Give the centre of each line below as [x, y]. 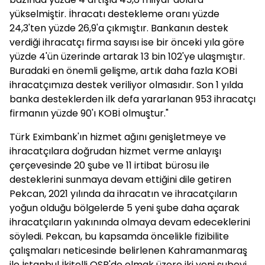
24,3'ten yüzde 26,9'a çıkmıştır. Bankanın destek [119, 28]
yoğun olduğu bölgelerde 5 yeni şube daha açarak [125, 208]
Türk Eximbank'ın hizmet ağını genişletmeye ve [118, 137]
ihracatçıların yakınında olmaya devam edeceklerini [130, 222]
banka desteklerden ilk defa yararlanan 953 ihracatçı [132, 99]
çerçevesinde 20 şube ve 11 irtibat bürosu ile [109, 165]
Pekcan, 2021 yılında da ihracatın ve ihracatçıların [123, 194]
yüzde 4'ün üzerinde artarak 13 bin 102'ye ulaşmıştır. [127, 56]
